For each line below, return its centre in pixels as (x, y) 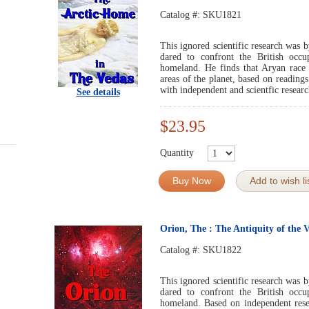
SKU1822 (222, 250)
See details (98, 92)
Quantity (177, 152)
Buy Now (192, 181)
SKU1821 (222, 15)
